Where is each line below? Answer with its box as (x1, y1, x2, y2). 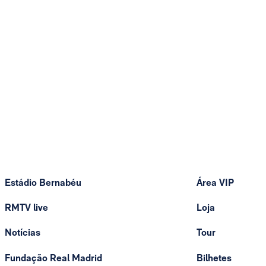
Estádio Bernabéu (5, 177, 81, 189)
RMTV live (5, 202, 48, 214)
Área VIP (197, 177, 234, 189)
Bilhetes (197, 252, 232, 264)
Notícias (5, 227, 40, 239)
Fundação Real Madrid (5, 252, 102, 264)
